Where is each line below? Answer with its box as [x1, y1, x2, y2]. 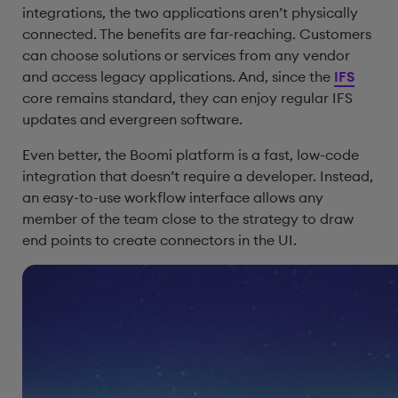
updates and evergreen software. [22, 110, 243, 128]
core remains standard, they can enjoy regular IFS [22, 89, 353, 107]
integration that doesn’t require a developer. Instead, [22, 167, 373, 185]
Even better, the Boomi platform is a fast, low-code [22, 146, 359, 163]
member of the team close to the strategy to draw [22, 210, 354, 227]
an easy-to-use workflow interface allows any [22, 188, 323, 206]
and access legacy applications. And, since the [22, 68, 334, 85]
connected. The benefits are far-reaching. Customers [22, 25, 371, 43]
